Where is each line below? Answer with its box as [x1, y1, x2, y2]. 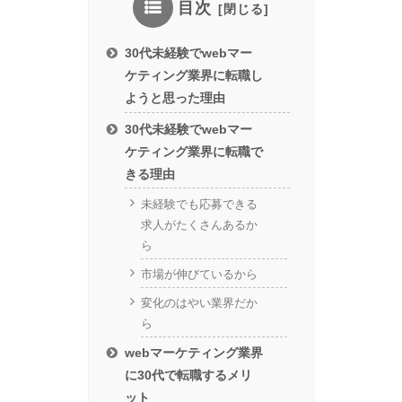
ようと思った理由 [125, 90, 226, 105]
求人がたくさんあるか [140, 217, 258, 232]
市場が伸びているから [140, 267, 258, 281]
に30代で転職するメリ [125, 368, 253, 383]
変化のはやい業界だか [140, 296, 258, 310]
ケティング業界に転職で [125, 144, 264, 159]
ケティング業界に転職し [125, 67, 264, 83]
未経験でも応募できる [140, 197, 258, 211]
